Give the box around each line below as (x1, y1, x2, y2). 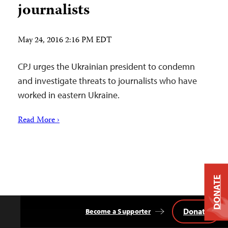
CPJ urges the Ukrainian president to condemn (18, 61, 195, 72)
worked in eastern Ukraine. (18, 89, 120, 101)
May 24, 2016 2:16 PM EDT (18, 34, 112, 47)
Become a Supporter (85, 207, 151, 216)
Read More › (18, 114, 60, 127)
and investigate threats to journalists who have (18, 75, 197, 87)
